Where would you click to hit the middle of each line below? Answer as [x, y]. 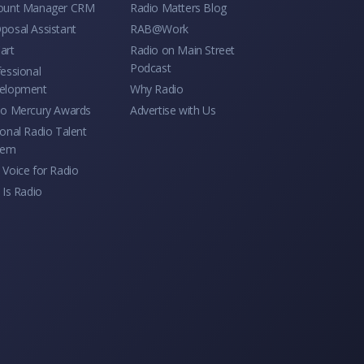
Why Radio [157, 89]
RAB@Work [159, 28]
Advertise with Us [173, 110]
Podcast [151, 67]
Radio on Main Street [182, 50]
